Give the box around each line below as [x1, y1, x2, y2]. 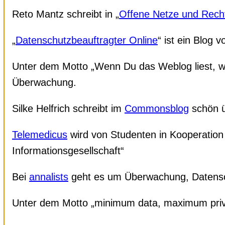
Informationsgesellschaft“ [12, 145, 124, 156]
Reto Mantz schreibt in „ [12, 8, 119, 20]
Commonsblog [125, 102, 189, 114]
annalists [29, 171, 68, 182]
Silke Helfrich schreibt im [12, 102, 125, 114]
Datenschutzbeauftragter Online [16, 34, 158, 46]
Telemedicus [12, 129, 67, 140]
